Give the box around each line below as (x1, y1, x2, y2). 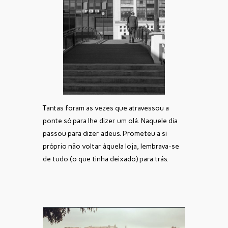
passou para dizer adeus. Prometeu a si (43, 129, 167, 138)
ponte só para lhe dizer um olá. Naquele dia (43, 117, 178, 126)
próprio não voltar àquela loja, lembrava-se (43, 142, 179, 151)
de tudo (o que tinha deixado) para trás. (43, 155, 168, 164)
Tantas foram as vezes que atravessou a (43, 104, 169, 113)
